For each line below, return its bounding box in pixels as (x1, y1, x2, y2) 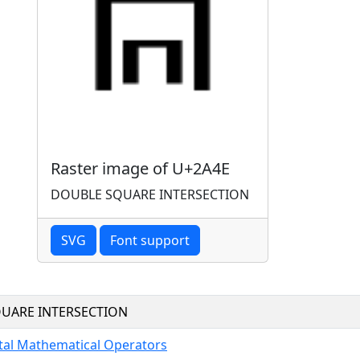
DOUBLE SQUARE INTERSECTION (51, 185, 249, 203)
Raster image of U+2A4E (51, 157, 230, 179)
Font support (110, 231, 190, 249)
